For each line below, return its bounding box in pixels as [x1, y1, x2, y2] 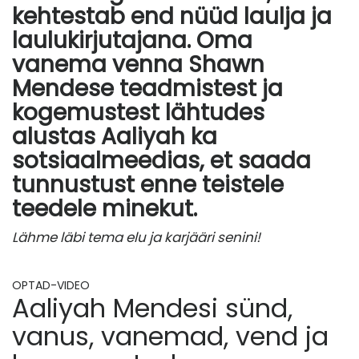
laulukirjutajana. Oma [12, 25, 252, 57]
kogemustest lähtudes [12, 97, 264, 129]
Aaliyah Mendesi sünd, [12, 290, 292, 327]
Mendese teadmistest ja [12, 73, 283, 105]
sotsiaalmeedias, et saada [12, 145, 311, 177]
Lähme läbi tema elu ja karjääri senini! [12, 228, 260, 248]
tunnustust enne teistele [12, 169, 284, 201]
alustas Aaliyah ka [12, 121, 217, 153]
